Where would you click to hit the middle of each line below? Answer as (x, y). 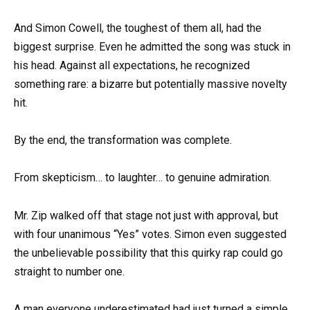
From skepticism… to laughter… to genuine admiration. (143, 178)
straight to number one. (69, 271)
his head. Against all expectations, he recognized (132, 65)
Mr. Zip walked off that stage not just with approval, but (146, 215)
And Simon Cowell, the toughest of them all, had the (138, 28)
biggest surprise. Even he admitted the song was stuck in (152, 46)
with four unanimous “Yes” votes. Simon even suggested (150, 234)
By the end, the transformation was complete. (123, 140)
